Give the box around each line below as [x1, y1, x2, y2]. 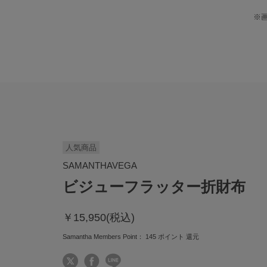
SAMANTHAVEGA [62, 160, 137, 171]
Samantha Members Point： [62, 233, 145, 241]
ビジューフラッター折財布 [62, 178, 246, 195]
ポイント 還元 [156, 233, 199, 241]
